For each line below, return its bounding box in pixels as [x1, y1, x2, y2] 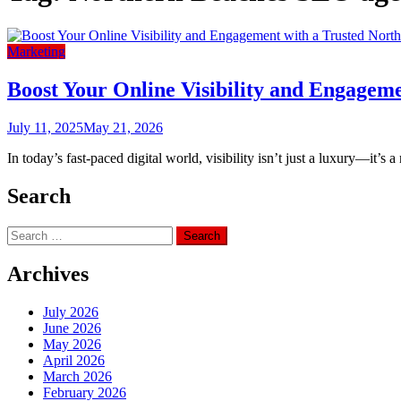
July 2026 [43, 304, 98, 320]
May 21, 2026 [83, 119, 163, 135]
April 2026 [43, 353, 105, 369]
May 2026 [43, 337, 101, 353]
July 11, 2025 [7, 119, 83, 135]
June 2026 [43, 320, 101, 337]
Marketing [7, 43, 65, 59]
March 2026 [43, 369, 112, 385]
